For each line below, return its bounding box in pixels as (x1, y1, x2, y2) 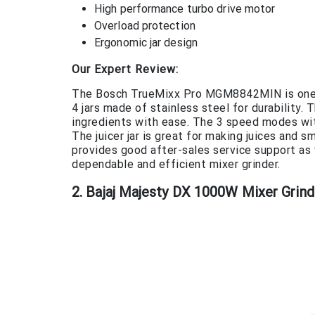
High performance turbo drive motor (94, 2, 276, 16)
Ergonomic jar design (94, 36, 198, 50)
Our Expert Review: (72, 63, 179, 77)
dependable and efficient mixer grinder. (72, 157, 281, 172)
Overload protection (94, 19, 195, 33)
